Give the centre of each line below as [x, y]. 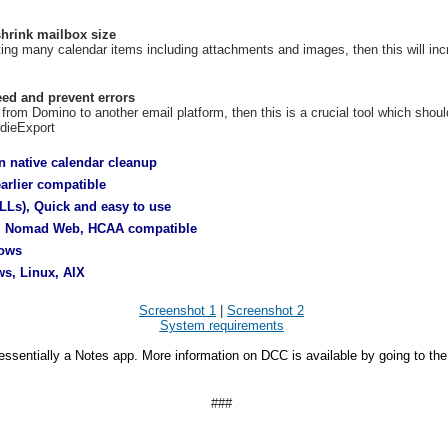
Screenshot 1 [177, 310]
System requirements [221, 325]
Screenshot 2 [265, 310]
